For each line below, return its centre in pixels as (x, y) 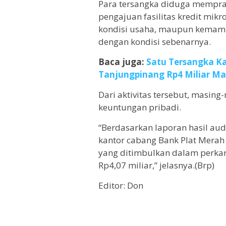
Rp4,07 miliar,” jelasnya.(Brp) (156, 165)
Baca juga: (122, 62)
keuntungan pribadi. (140, 107)
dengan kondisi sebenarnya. (155, 42)
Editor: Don (121, 186)
